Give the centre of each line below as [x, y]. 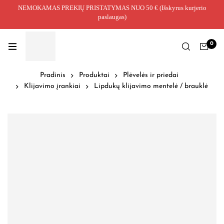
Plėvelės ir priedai [151, 75]
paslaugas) [112, 17]
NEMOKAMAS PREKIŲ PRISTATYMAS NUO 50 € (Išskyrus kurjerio [112, 8]
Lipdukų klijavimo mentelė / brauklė [151, 86]
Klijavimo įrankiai [52, 86]
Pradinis [53, 75]
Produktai [94, 75]
